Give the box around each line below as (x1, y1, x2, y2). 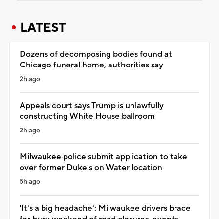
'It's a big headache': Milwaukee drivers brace (20, 202, 191, 214)
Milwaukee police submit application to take (20, 151, 187, 162)
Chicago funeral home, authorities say (20, 59, 163, 70)
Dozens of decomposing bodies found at (20, 48, 172, 60)
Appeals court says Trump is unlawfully (20, 100, 164, 111)
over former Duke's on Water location (20, 162, 162, 173)
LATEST (20, 20, 66, 36)
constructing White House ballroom (20, 110, 155, 122)
